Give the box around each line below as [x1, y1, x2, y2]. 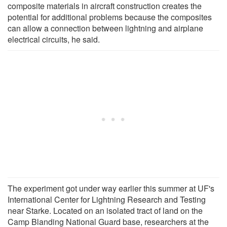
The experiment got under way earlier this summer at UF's [8, 182, 214, 194]
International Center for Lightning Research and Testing [8, 193, 206, 205]
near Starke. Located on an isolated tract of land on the [8, 204, 203, 216]
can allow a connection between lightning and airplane [8, 22, 203, 34]
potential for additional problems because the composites [8, 11, 212, 23]
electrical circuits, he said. [8, 33, 100, 45]
